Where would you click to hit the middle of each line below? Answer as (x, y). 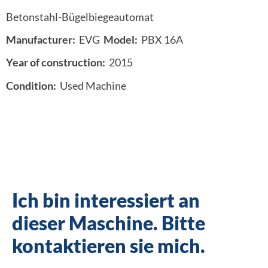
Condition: (31, 85)
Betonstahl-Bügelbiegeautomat (80, 16)
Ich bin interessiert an (106, 200)
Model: (121, 39)
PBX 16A (162, 39)
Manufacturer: (41, 39)
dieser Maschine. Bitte (109, 223)
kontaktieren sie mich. (109, 245)
